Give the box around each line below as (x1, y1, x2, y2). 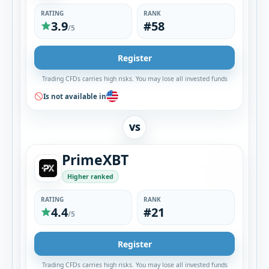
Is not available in (43, 91, 106, 101)
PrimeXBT (62, 150, 128, 169)
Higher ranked (67, 172, 113, 181)
